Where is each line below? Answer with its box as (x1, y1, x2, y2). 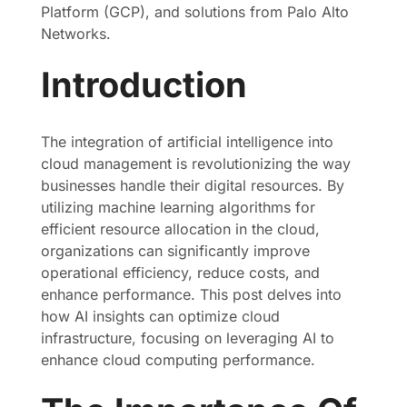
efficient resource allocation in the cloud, (41, 220, 320, 238)
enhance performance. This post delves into (41, 285, 342, 303)
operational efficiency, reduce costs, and (41, 263, 320, 282)
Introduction (41, 64, 247, 105)
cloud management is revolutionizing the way (41, 154, 351, 173)
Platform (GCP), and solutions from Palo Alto (41, 3, 349, 21)
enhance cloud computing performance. (41, 351, 315, 369)
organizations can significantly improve (41, 242, 310, 260)
